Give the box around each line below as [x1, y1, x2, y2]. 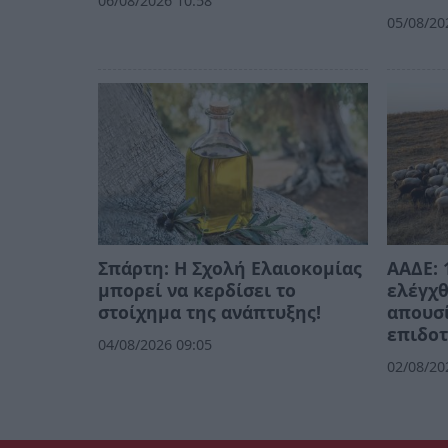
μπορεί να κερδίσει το [98, 278, 296, 303]
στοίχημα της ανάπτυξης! [98, 300, 321, 325]
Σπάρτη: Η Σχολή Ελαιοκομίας [98, 256, 362, 281]
